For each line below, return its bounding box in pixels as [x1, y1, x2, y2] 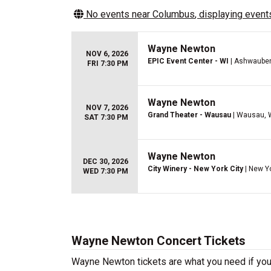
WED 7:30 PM [83, 167, 128, 175]
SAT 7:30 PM [84, 113, 128, 122]
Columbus [152, 8, 195, 20]
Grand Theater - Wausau [148, 111, 231, 119]
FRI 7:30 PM [87, 59, 128, 68]
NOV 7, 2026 [86, 103, 128, 112]
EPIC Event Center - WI [148, 57, 229, 65]
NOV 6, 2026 [86, 50, 128, 58]
